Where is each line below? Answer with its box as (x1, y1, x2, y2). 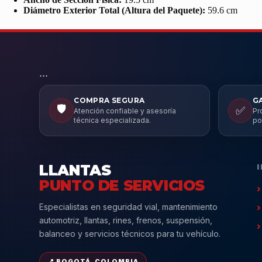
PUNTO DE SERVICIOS (39, 177, 205, 194)
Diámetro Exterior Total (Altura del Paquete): (23, 5, 205, 15)
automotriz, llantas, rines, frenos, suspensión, (39, 215, 213, 225)
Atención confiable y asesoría (74, 106, 177, 115)
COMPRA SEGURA (74, 96, 145, 105)
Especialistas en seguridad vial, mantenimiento (39, 202, 218, 212)
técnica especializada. (74, 116, 151, 125)
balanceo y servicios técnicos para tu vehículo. (39, 229, 221, 239)
